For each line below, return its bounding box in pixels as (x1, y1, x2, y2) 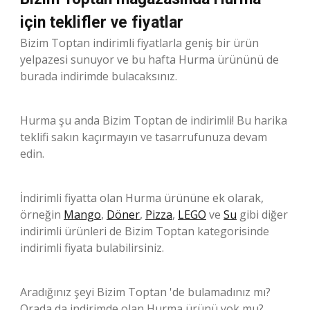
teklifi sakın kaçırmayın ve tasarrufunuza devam (20, 129, 267, 145)
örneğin (20, 206, 64, 222)
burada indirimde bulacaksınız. (20, 68, 177, 84)
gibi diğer (237, 206, 288, 222)
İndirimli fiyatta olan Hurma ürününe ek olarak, (20, 190, 264, 206)
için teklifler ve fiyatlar (20, 12, 183, 32)
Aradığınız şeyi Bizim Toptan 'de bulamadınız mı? (20, 284, 271, 300)
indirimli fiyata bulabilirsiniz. (20, 239, 164, 255)
